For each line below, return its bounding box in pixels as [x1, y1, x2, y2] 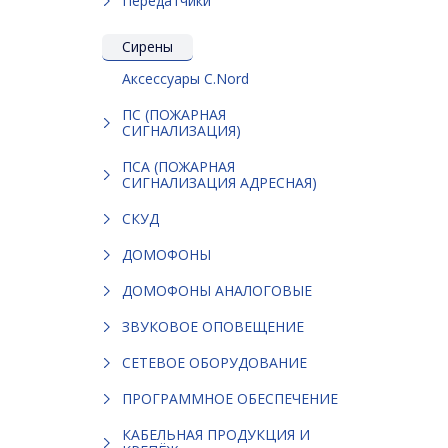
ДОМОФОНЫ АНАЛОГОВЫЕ [122, 280, 312, 300]
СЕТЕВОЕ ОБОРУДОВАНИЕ [122, 352, 307, 372]
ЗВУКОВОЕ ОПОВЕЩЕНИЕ [122, 316, 304, 336]
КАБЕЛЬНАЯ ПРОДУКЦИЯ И [122, 424, 310, 444]
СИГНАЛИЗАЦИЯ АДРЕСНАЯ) [122, 172, 317, 192]
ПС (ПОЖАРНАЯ [122, 104, 226, 124]
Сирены [122, 36, 173, 56]
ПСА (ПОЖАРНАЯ [122, 156, 235, 176]
